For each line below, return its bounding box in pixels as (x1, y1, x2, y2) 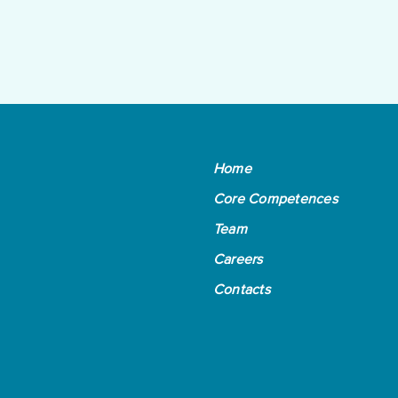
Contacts (213, 283, 270, 298)
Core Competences (213, 192, 338, 207)
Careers (213, 252, 263, 267)
